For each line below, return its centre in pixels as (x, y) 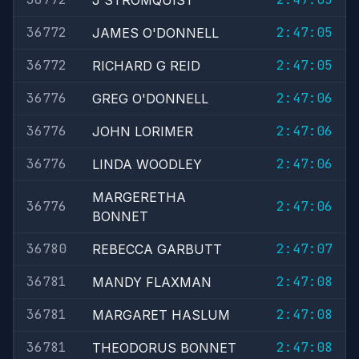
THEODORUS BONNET (164, 348)
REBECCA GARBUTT (157, 249)
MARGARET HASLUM (161, 315)
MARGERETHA (139, 197)
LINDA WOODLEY (147, 164)
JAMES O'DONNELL (155, 33)
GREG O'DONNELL (150, 99)
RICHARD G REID (146, 66)
